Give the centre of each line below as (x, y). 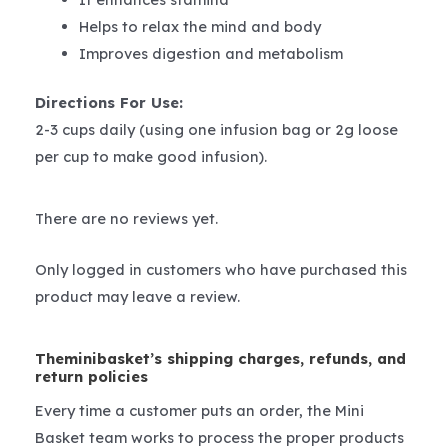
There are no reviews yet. (126, 219)
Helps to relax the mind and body (199, 27)
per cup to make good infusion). (153, 157)
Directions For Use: (109, 103)
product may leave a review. (137, 296)
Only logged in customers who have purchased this (221, 269)
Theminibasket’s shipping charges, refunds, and (220, 359)
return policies (91, 377)
